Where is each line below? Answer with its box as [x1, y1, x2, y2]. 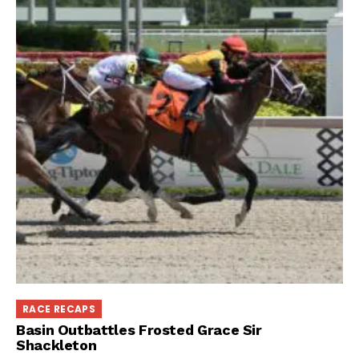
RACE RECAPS [22, 302, 95, 317]
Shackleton [16, 336, 97, 353]
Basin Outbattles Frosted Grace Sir [16, 321, 262, 338]
